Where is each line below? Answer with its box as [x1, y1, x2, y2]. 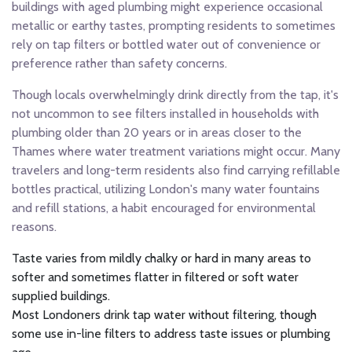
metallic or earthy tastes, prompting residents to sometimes [12, 17, 335, 33]
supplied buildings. [12, 288, 110, 303]
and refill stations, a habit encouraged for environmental [12, 200, 316, 215]
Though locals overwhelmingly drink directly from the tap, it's [12, 86, 339, 102]
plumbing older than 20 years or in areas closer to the [12, 124, 302, 140]
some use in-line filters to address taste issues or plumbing [12, 325, 330, 341]
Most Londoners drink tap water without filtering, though [12, 306, 317, 322]
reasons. [12, 218, 57, 234]
